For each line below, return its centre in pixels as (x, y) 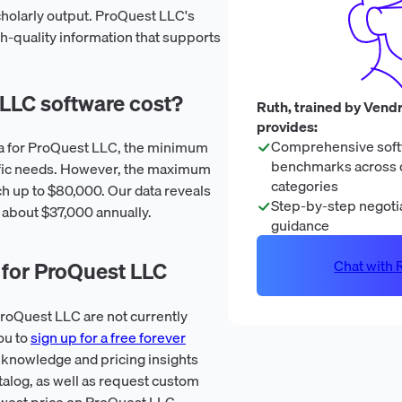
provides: (287, 126)
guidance (300, 225)
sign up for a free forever (108, 338)
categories (304, 185)
